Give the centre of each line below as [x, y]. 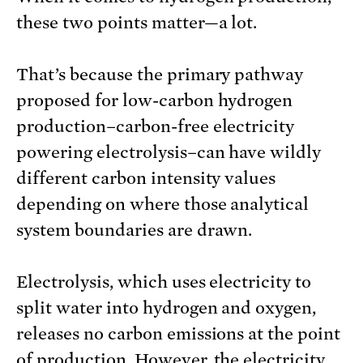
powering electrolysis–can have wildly [169, 153]
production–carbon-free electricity [156, 127]
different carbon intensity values [146, 179]
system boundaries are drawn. [135, 231]
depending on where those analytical [163, 205]
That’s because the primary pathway [160, 75]
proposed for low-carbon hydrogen [155, 101]
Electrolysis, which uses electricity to [164, 282]
